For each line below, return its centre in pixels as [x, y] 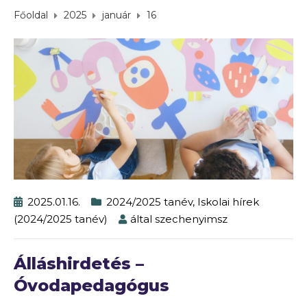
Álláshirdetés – [79, 264]
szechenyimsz [191, 219]
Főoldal [31, 15]
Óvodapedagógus [91, 286]
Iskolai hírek [228, 202]
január [116, 15]
